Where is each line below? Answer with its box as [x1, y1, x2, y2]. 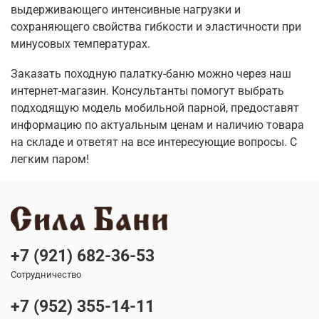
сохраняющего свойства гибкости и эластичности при [11, 19, 301, 33]
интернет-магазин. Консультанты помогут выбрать [11, 83, 284, 98]
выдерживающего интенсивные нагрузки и [11, 2, 241, 16]
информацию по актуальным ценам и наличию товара [11, 117, 304, 132]
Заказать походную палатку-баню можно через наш [11, 66, 291, 80]
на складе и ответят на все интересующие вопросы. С [11, 135, 297, 149]
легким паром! [11, 152, 89, 166]
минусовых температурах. [11, 36, 150, 51]
